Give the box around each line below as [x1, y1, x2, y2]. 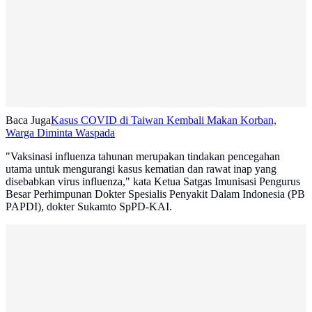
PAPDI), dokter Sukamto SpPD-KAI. [6, 201, 172, 213]
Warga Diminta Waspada [6, 127, 115, 139]
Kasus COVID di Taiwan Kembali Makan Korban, [51, 114, 276, 127]
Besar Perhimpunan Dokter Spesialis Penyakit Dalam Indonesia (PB [6, 188, 305, 201]
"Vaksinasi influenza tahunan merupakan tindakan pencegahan [6, 150, 280, 163]
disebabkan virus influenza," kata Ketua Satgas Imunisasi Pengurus [6, 175, 300, 188]
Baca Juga [6, 114, 51, 127]
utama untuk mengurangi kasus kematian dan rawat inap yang [6, 163, 276, 175]
